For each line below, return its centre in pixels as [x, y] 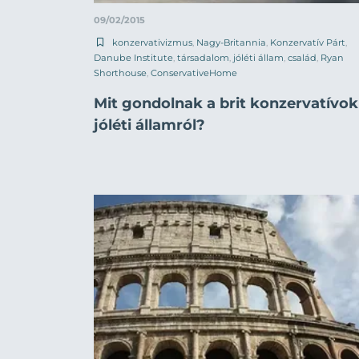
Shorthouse [120, 73]
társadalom [203, 57]
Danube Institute [133, 57]
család [302, 57]
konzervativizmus [152, 42]
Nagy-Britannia [231, 42]
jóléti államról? [149, 125]
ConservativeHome [194, 73]
